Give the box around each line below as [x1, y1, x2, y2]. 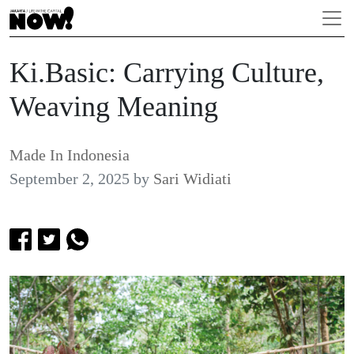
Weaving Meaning [9, 91, 218, 122]
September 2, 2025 [9, 170, 130, 187]
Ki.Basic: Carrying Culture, [9, 57, 324, 88]
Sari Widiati [153, 170, 232, 187]
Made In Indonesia [9, 146, 130, 164]
